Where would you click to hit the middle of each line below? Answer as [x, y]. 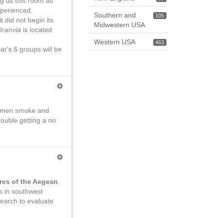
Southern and [115, 15]
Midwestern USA [119, 25]
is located [37, 30]
